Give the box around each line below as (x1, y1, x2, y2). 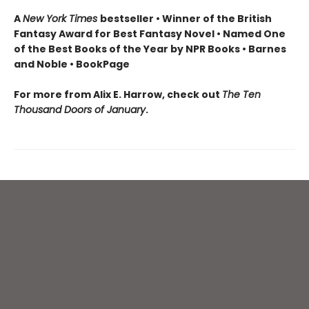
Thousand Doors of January (14, 103, 146, 117)
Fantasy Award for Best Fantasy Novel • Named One (14, 27, 286, 41)
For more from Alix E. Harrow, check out (14, 88, 222, 102)
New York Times (23, 12, 100, 26)
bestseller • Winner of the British (100, 12, 272, 26)
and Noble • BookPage (14, 57, 130, 72)
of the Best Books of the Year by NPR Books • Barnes (14, 42, 286, 57)
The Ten (222, 88, 261, 102)
